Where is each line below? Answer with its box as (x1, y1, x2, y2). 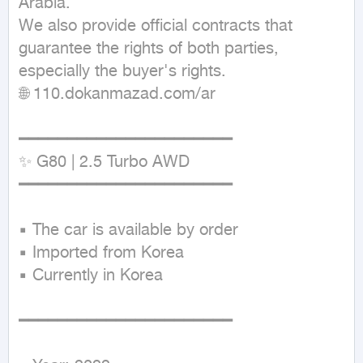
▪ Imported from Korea (19, 243, 184, 263)
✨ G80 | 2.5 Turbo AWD (19, 152, 190, 173)
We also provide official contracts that (19, 16, 293, 36)
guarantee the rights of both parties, (19, 39, 279, 59)
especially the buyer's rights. (19, 62, 226, 82)
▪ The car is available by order (19, 220, 238, 241)
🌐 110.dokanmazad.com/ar (19, 84, 216, 105)
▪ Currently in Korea (19, 266, 163, 286)
